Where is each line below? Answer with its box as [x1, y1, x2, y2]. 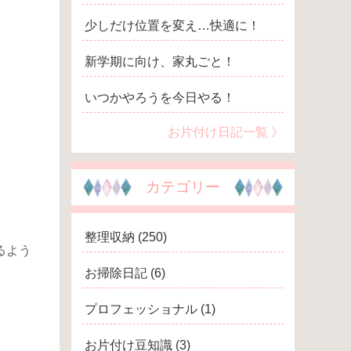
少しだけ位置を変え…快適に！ [85, 19, 261, 33]
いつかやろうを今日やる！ [85, 91, 236, 105]
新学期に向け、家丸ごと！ [85, 55, 236, 69]
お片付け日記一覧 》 [167, 125, 284, 139]
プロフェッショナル [85, 302, 198, 317]
